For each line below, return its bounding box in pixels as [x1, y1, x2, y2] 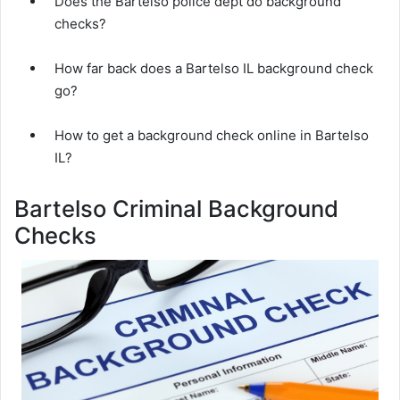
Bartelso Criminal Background [14, 194, 338, 222]
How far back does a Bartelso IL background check [54, 59, 373, 77]
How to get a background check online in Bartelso [54, 126, 369, 144]
